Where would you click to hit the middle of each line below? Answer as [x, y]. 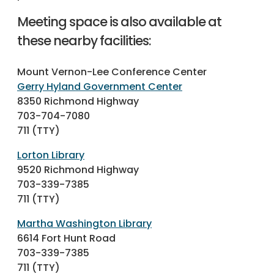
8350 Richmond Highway [78, 102]
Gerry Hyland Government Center [100, 87]
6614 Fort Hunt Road [66, 239]
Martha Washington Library [84, 224]
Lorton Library [51, 155]
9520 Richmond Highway [78, 170]
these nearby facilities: [84, 41]
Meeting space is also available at [119, 22]
